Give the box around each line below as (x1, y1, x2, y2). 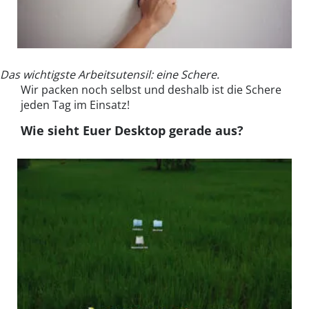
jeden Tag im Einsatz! (21, 97, 130, 112)
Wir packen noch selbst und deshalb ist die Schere (21, 82, 281, 97)
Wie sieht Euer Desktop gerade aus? (21, 122, 243, 139)
